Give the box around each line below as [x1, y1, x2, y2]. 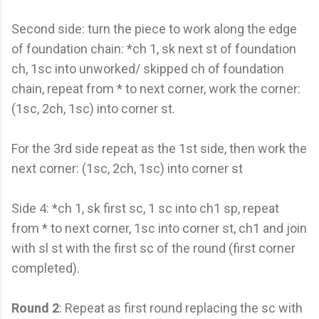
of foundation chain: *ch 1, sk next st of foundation [11, 41, 296, 56]
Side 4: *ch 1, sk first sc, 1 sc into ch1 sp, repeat [11, 200, 279, 216]
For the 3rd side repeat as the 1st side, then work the [11, 140, 307, 156]
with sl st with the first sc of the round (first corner [11, 240, 296, 256]
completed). [11, 260, 80, 276]
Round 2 [11, 300, 59, 315]
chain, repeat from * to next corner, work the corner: [11, 80, 300, 96]
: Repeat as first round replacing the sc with [59, 300, 303, 315]
